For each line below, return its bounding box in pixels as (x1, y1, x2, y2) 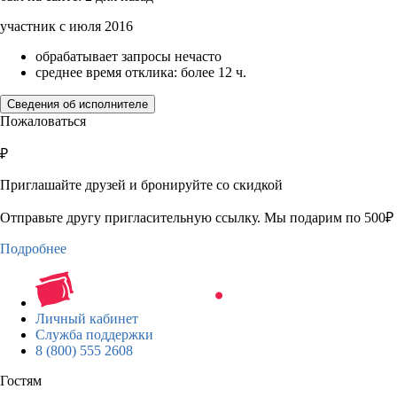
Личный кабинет (35, 310, 138, 326)
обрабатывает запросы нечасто (35, 48, 222, 64)
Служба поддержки (35, 326, 153, 342)
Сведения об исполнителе (7, 97, 148, 111)
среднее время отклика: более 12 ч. (35, 64, 246, 80)
